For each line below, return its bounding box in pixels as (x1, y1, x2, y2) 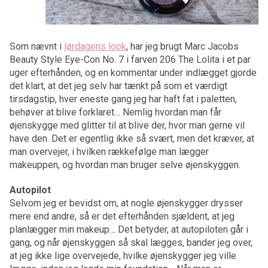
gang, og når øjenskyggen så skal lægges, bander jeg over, (10, 237, 252, 249)
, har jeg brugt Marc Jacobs (126, 41, 239, 53)
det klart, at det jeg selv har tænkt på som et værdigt (10, 80, 227, 92)
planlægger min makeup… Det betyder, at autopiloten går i (10, 224, 248, 236)
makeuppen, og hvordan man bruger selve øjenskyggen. (10, 159, 240, 171)
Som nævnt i (10, 41, 64, 53)
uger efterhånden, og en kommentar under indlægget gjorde (10, 67, 257, 79)
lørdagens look (64, 41, 126, 53)
